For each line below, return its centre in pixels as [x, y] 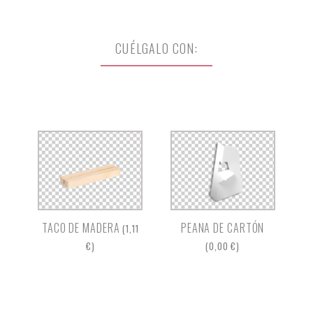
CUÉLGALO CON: [156, 48]
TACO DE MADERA [82, 227]
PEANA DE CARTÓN [223, 227]
